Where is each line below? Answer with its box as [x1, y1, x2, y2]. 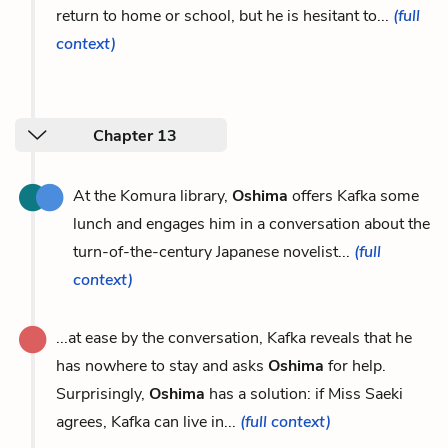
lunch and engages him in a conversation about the [73, 212, 430, 235]
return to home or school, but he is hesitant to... [56, 4, 393, 27]
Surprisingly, [56, 382, 149, 405]
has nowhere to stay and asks [56, 354, 268, 377]
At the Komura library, [73, 184, 232, 207]
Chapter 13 [93, 124, 177, 147]
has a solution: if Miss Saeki [205, 382, 403, 405]
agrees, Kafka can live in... [56, 410, 240, 433]
